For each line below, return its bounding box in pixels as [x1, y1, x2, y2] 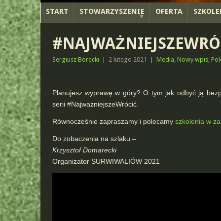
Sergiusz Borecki [52, 56, 99, 63]
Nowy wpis [177, 56, 208, 63]
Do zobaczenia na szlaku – [52, 135, 136, 143]
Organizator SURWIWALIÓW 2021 [52, 157, 160, 165]
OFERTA [155, 7, 183, 16]
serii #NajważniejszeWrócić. [52, 100, 139, 108]
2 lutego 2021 [108, 56, 147, 63]
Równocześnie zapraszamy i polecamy [52, 117, 175, 125]
